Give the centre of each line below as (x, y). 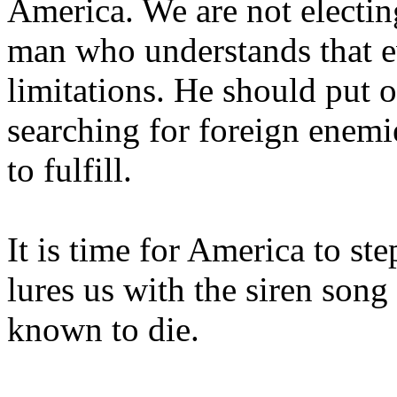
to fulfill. (70, 169)
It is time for (97, 249)
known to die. (103, 329)
